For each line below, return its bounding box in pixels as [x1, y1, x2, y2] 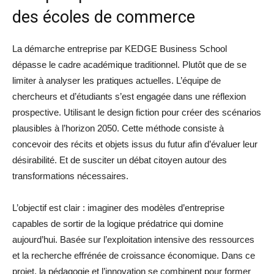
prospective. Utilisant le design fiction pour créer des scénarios [12, 107, 261, 118]
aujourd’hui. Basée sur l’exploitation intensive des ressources [12, 234, 254, 245]
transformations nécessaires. [12, 171, 128, 182]
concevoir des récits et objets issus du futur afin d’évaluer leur [12, 139, 257, 150]
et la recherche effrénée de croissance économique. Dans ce [12, 250, 255, 261]
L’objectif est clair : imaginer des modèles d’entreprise [12, 202, 224, 213]
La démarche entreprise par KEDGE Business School [12, 43, 227, 54]
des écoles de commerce [12, 7, 195, 28]
